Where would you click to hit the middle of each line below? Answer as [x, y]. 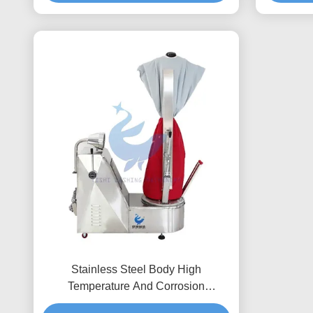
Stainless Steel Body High [136, 269]
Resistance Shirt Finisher [136, 303]
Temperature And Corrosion [136, 286]
